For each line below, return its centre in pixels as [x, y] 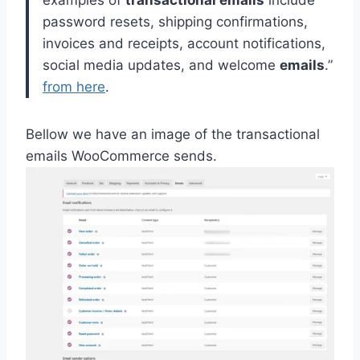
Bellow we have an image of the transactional [173, 135]
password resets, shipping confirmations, [175, 22]
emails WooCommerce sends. [121, 156]
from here [74, 87]
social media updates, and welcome [161, 65]
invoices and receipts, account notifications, [184, 44]
